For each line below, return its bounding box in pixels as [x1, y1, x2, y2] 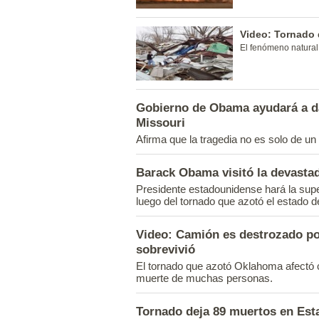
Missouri [136, 115, 185, 130]
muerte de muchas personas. [136, 272, 273, 284]
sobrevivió [136, 242, 195, 256]
